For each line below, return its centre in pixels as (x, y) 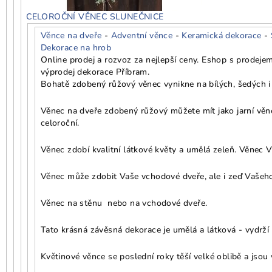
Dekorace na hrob (76, 48)
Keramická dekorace (222, 36)
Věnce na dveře (71, 36)
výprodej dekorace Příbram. (95, 72)
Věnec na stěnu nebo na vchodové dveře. (124, 203)
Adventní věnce (142, 36)
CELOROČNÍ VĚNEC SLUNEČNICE (95, 16)
